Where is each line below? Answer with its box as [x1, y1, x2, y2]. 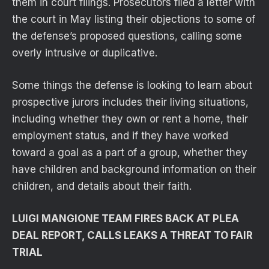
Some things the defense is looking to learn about [12, 79, 252, 92]
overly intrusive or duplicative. [12, 47, 157, 59]
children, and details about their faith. [12, 180, 192, 193]
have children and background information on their [12, 163, 256, 176]
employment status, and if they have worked [12, 130, 228, 142]
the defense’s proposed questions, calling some [12, 30, 242, 43]
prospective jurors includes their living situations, [12, 96, 249, 109]
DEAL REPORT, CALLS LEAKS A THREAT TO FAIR [12, 229, 253, 242]
